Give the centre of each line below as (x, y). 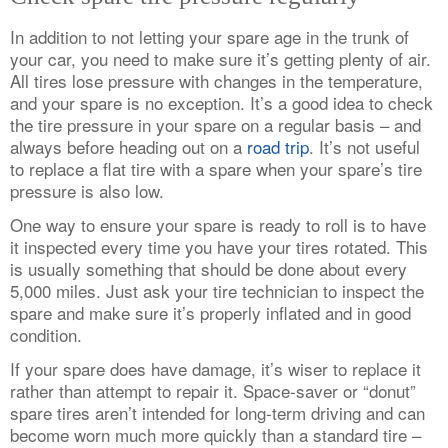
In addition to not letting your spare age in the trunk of (209, 37)
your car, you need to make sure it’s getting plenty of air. (220, 59)
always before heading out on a (128, 147)
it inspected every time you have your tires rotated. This (219, 247)
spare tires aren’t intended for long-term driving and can (217, 413)
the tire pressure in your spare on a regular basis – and (215, 125)
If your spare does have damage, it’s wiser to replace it (215, 369)
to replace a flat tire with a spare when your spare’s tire (216, 169)
